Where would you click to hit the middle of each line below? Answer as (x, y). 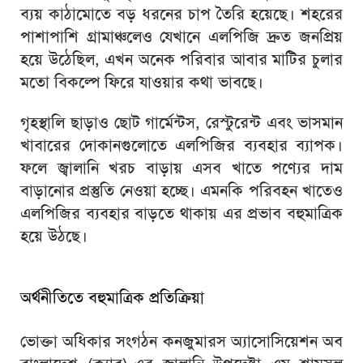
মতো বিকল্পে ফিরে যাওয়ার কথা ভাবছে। (142, 82)
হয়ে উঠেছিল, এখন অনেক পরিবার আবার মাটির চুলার (181, 60)
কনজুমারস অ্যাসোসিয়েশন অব (253, 341)
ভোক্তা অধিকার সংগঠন (92, 341)
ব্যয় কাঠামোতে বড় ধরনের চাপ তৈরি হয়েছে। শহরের (181, 14)
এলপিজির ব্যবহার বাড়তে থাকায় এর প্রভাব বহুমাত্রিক (181, 214)
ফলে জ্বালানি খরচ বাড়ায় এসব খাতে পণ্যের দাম (181, 168)
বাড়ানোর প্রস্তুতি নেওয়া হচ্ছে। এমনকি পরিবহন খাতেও (181, 191)
